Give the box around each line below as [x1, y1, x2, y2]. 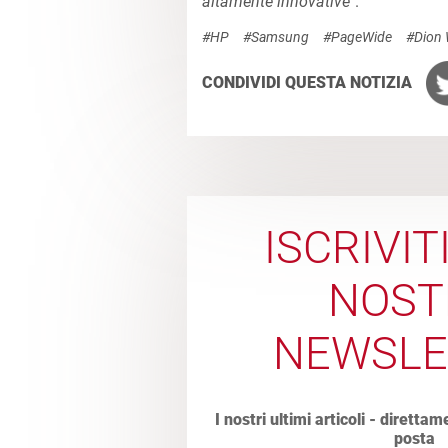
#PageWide [323, 28, 392, 45]
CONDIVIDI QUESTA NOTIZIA [202, 72, 416, 92]
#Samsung [243, 28, 309, 45]
